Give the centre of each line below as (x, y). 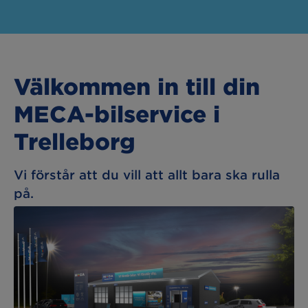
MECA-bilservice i (117, 113)
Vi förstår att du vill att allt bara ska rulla (147, 174)
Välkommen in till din (137, 86)
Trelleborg (75, 141)
